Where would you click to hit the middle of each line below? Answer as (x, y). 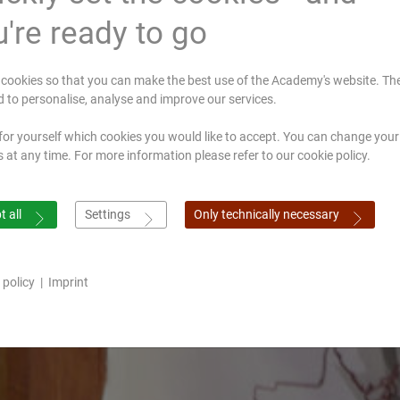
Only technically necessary (266, 214)
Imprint (68, 282)
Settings (107, 214)
